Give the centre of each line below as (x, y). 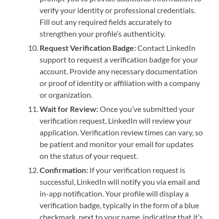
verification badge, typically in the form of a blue (120, 205)
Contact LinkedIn (166, 48)
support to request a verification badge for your (119, 60)
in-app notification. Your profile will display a (114, 194)
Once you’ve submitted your (147, 109)
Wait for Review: (69, 109)
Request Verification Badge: (88, 48)
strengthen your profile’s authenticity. (103, 34)
